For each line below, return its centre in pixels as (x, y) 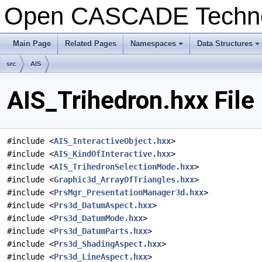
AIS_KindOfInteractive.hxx (112, 154)
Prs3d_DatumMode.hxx (98, 218)
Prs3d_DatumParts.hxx (101, 231)
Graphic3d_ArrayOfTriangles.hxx (124, 180)
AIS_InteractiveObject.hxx (112, 141)
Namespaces (153, 44)
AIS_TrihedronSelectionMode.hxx (124, 167)
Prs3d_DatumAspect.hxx (103, 206)
